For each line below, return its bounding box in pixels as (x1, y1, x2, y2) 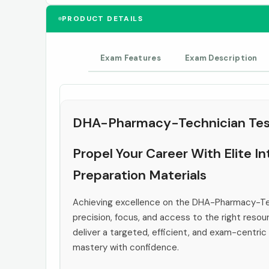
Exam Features (100, 52, 161, 63)
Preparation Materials (73, 166, 207, 184)
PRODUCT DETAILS (62, 13, 143, 23)
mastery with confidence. (73, 241, 179, 253)
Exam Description (184, 52, 258, 63)
